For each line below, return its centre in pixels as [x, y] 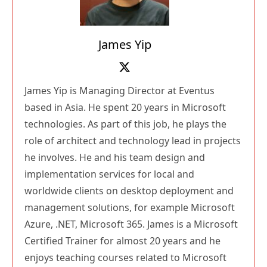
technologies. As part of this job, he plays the [125, 124]
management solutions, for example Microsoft [130, 207]
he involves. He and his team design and [115, 157]
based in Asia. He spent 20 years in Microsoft [125, 107]
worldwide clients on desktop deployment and [129, 190]
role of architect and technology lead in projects [133, 140]
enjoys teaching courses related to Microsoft [125, 257]
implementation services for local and [109, 174]
